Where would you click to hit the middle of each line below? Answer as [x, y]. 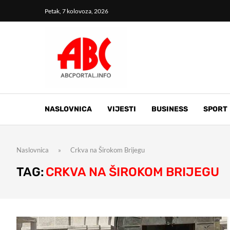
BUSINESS [170, 109]
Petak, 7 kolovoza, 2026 [76, 11]
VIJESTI [122, 109]
